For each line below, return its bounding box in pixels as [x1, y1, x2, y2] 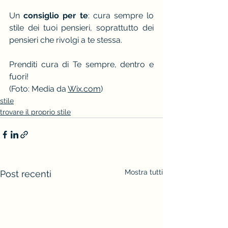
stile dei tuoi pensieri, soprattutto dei [9, 22, 154, 33]
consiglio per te [23, 10, 88, 20]
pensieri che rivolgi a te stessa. [9, 35, 122, 45]
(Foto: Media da [9, 83, 68, 94]
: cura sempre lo [88, 10, 154, 20]
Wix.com [68, 83, 101, 94]
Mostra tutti [125, 167, 163, 176]
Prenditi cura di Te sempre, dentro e [9, 59, 154, 69]
